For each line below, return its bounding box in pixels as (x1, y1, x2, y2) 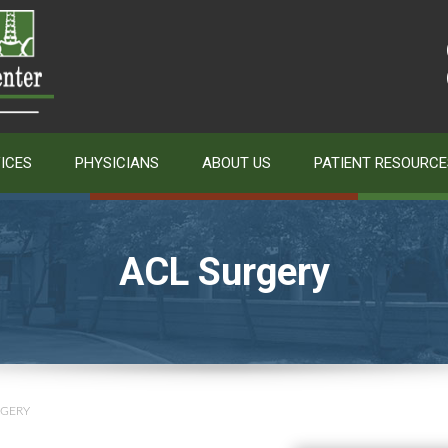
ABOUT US (202, 154, 271, 172)
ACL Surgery (118, 250, 330, 294)
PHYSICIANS (75, 154, 159, 172)
